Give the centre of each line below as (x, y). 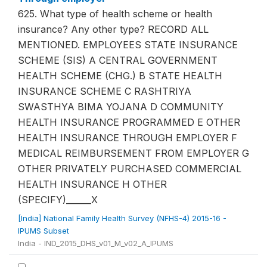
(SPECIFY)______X (58, 200)
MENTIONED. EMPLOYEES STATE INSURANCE (128, 45)
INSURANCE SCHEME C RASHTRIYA (105, 91)
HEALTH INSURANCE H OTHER (92, 184)
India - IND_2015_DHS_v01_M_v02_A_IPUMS (96, 243)
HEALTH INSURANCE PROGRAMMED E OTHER (129, 122)
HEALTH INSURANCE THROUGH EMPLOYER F (128, 138)
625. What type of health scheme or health (115, 14)
